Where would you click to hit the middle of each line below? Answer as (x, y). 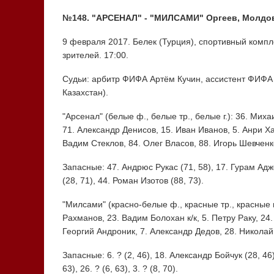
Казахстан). (85, 93)
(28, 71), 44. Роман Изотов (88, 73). (133, 181)
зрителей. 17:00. (95, 55)
